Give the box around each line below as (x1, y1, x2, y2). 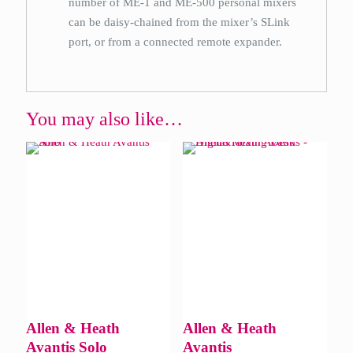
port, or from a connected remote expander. (69, 35, 283, 48)
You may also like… (26, 109, 183, 129)
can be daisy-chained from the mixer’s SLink (69, 16, 291, 28)
